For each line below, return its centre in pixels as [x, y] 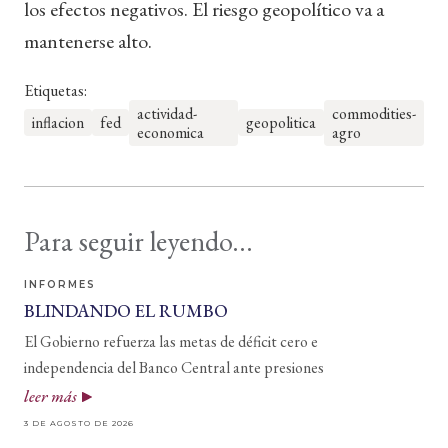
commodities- [374, 113]
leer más [50, 396]
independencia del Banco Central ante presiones [174, 367]
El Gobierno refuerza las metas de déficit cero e [171, 341]
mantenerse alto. [88, 40]
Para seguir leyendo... [138, 240]
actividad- [167, 113]
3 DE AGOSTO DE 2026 [79, 422]
